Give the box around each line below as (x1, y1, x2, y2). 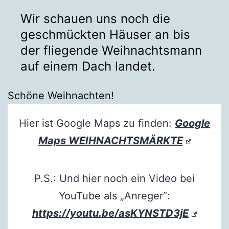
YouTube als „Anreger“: (59, 189, 170, 202)
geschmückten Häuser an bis (20, 27, 190, 42)
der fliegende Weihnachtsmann (20, 42, 202, 58)
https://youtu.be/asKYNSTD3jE (32, 207, 189, 219)
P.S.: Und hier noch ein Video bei (34, 172, 195, 185)
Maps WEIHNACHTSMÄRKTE (38, 134, 183, 147)
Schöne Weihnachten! (8, 89, 114, 102)
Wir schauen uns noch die (20, 11, 170, 26)
